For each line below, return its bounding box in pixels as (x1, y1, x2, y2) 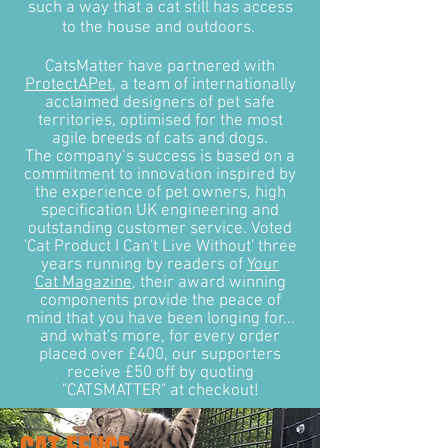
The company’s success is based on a (25, 147, 295, 168)
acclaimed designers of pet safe (45, 93, 275, 114)
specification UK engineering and (41, 201, 279, 222)
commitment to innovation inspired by (24, 165, 296, 186)
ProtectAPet (24, 75, 112, 96)
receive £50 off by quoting (66, 363, 254, 384)
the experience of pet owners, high (34, 183, 286, 204)
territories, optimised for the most (37, 111, 283, 132)
